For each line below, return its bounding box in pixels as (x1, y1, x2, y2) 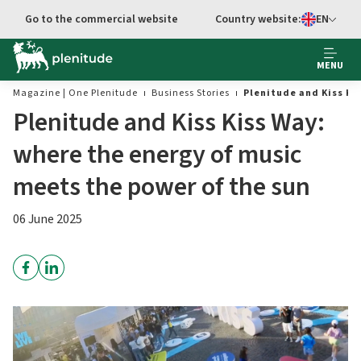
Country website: (214, 11, 301, 27)
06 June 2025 (13, 210, 82, 228)
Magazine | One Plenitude (13, 86, 138, 100)
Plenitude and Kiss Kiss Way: (13, 104, 325, 141)
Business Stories (151, 86, 230, 100)
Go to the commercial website (25, 11, 179, 27)
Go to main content (48, 9, 172, 29)
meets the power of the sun (13, 168, 310, 205)
